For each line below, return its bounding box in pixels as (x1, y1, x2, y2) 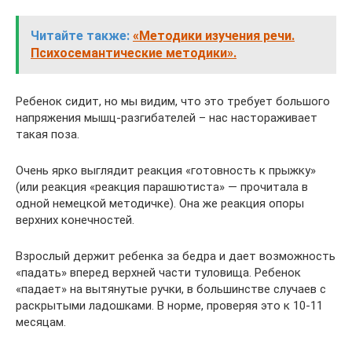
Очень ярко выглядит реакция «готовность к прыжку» (16, 163, 316, 178)
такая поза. (16, 126, 79, 141)
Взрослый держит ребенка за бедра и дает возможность (16, 248, 335, 263)
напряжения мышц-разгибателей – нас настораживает (16, 110, 317, 125)
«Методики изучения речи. (133, 27, 295, 43)
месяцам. (16, 314, 66, 329)
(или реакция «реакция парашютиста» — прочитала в (16, 179, 308, 194)
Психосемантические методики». (31, 45, 236, 60)
